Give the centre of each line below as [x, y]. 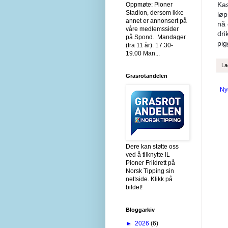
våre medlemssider [152, 29]
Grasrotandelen [147, 76]
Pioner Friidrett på [150, 163]
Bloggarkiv [140, 209]
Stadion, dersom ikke [155, 12]
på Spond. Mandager [156, 37]
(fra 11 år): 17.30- [149, 45]
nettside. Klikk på [149, 179]
